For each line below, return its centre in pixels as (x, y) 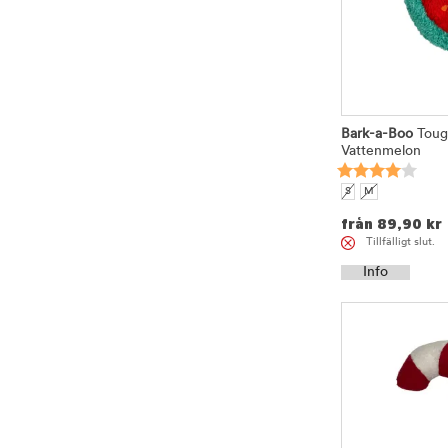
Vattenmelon (381, 151)
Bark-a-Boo (377, 134)
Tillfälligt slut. (400, 243)
